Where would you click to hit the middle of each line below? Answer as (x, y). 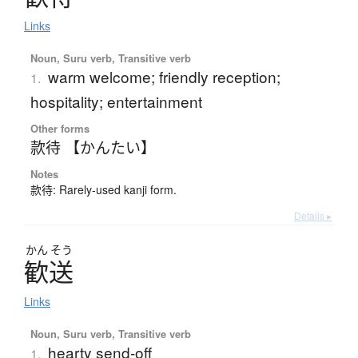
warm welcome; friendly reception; (164, 77)
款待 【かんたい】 (93, 147)
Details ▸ (313, 216)
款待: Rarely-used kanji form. (103, 190)
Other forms (60, 129)
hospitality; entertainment (116, 101)
